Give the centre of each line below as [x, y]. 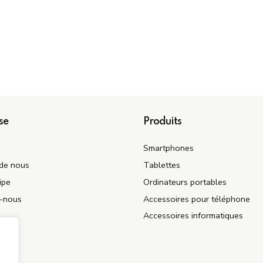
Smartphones [168, 148]
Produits [162, 122]
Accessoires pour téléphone [197, 199]
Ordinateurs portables [185, 182]
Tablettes [162, 165]
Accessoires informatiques [193, 216]
